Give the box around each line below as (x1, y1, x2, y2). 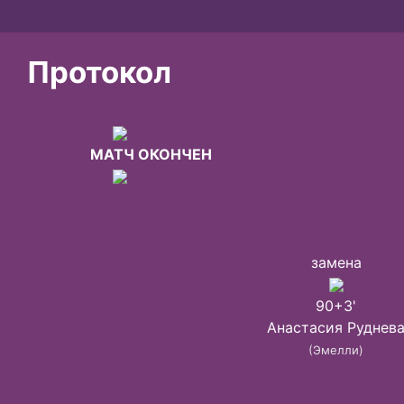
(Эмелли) (308, 342, 364, 357)
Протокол (27, 53, 171, 90)
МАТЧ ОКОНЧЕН (89, 144, 212, 163)
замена (310, 252, 362, 271)
